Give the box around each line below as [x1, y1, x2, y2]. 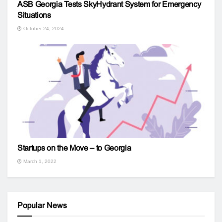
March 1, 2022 [22, 158, 56, 164]
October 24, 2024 [22, 25, 64, 31]
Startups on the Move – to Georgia [17, 143, 131, 152]
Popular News [17, 201, 67, 210]
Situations [17, 10, 51, 19]
